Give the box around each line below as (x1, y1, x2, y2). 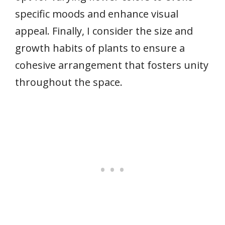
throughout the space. (15, 75, 123, 89)
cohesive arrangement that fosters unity (15, 58, 208, 72)
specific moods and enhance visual (15, 7, 178, 21)
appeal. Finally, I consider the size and (15, 24, 193, 38)
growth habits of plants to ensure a (15, 41, 185, 55)
